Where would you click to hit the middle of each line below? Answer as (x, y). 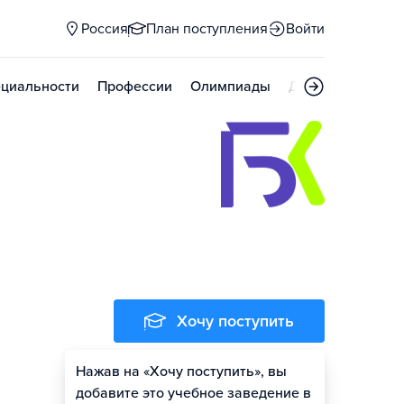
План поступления (207, 29)
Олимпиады (230, 87)
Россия (105, 29)
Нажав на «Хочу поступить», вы (181, 372)
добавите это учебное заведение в (193, 393)
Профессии (135, 87)
